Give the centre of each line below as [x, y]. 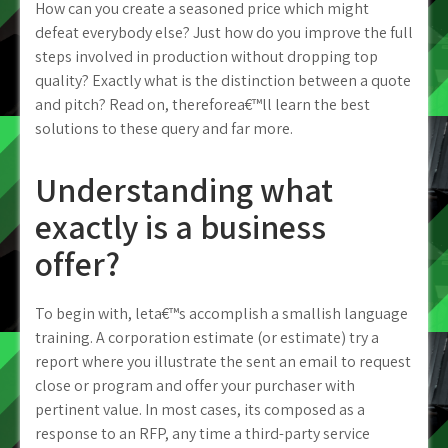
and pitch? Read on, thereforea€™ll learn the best [202, 104]
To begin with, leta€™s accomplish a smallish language [221, 313]
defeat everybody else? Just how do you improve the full [224, 32]
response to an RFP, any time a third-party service [202, 433]
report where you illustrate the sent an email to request [223, 361]
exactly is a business [180, 226]
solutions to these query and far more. [164, 128]
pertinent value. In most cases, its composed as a [200, 409]
